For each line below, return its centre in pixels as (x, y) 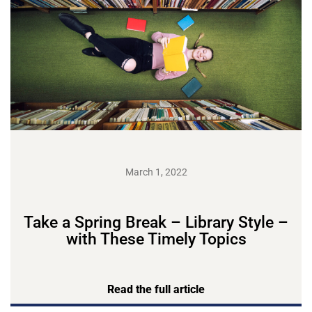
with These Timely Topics (156, 239)
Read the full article (156, 289)
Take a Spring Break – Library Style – (156, 222)
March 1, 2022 (156, 172)
